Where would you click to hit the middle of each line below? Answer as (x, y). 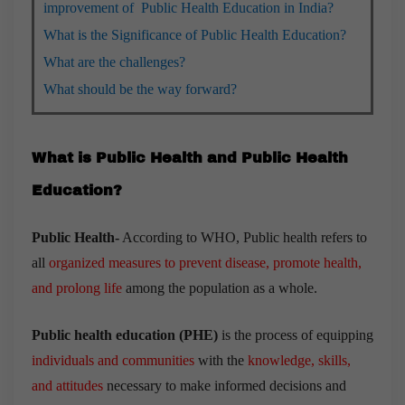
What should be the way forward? (140, 89)
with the (221, 360)
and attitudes (67, 385)
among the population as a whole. (221, 287)
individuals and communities (113, 360)
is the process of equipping (296, 334)
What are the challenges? (114, 61)
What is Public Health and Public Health (190, 157)
